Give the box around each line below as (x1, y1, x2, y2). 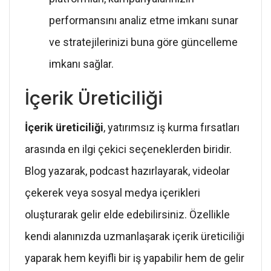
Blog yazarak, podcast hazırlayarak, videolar (25, 164, 230, 177)
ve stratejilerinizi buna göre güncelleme (49, 35, 238, 48)
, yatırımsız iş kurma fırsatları (103, 120, 240, 134)
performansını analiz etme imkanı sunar (49, 13, 238, 27)
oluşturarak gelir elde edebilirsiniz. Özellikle (25, 207, 230, 221)
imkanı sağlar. (49, 57, 114, 70)
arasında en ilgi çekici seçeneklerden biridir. (25, 142, 232, 155)
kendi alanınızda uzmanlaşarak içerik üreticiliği (25, 229, 244, 243)
